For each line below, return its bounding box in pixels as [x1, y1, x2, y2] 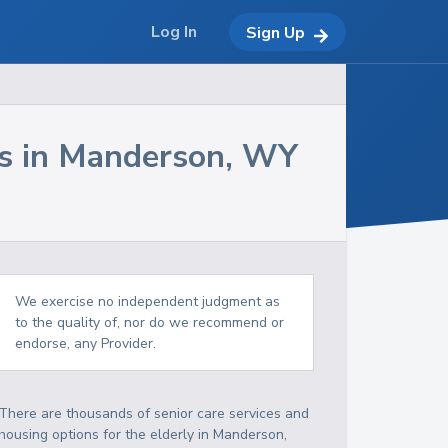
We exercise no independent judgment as [15, 292, 281, 311]
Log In [151, 21, 197, 43]
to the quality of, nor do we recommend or [15, 313, 285, 332]
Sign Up [246, 21, 305, 44]
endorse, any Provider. [15, 334, 157, 353]
